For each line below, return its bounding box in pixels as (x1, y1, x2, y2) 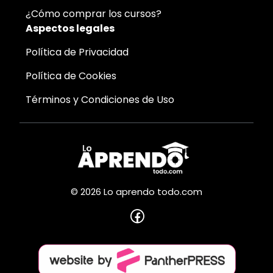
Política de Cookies (26, 68, 116, 83)
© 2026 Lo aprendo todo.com (71, 185, 202, 198)
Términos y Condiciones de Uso (26, 92, 174, 107)
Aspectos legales (26, 21, 115, 35)
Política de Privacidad (26, 44, 129, 59)
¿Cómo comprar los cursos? (26, 6, 161, 21)
